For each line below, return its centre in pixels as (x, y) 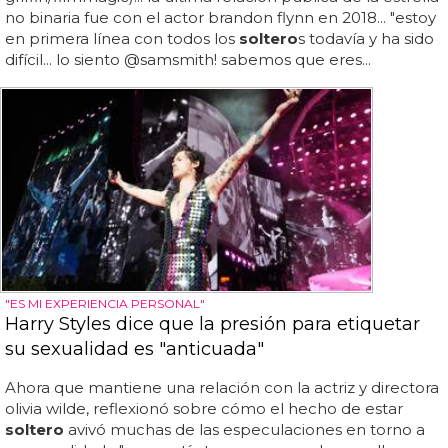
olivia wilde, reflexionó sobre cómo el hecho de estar (204, 408)
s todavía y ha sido (366, 39)
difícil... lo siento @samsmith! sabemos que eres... (188, 60)
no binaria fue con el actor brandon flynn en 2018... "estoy (220, 18)
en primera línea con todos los (122, 39)
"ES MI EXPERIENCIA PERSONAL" (105, 303)
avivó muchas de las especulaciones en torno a (244, 429)
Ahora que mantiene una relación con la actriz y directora (222, 387)
